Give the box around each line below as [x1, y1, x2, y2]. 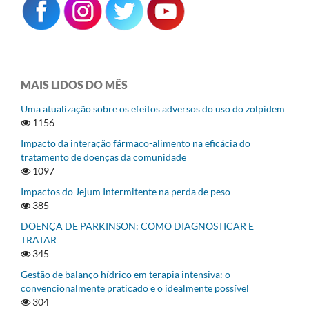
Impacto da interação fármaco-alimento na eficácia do [21, 137, 250, 149]
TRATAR [21, 233, 57, 246]
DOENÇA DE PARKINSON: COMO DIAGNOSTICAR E [21, 219, 254, 232]
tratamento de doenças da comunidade [21, 150, 186, 163]
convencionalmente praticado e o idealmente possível [21, 281, 249, 294]
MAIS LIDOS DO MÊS [21, 77, 128, 91]
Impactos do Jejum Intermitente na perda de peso [21, 185, 230, 197]
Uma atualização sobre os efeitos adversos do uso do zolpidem [21, 102, 285, 114]
